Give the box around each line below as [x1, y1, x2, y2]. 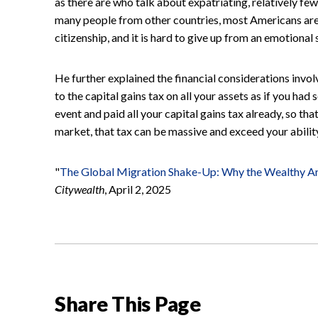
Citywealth [55, 182, 104, 196]
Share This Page [55, 290, 201, 316]
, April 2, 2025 [104, 182, 171, 196]
